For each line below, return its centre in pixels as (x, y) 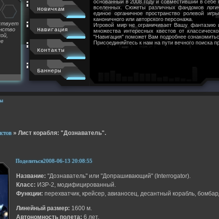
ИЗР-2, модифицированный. (76, 185)
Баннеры (49, 71)
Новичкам (51, 10)
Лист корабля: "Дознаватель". (62, 133)
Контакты (51, 51)
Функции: (29, 194)
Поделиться (29, 161)
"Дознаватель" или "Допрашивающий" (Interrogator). (118, 176)
